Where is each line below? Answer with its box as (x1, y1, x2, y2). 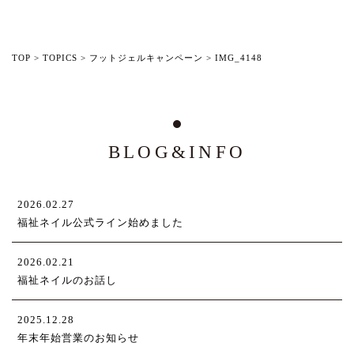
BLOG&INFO (108, 141, 246, 163)
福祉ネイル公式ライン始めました (17, 216, 183, 228)
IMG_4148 (215, 52, 262, 62)
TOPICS (43, 52, 77, 62)
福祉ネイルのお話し (17, 273, 117, 286)
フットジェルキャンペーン (89, 52, 203, 62)
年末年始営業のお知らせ (17, 331, 139, 344)
